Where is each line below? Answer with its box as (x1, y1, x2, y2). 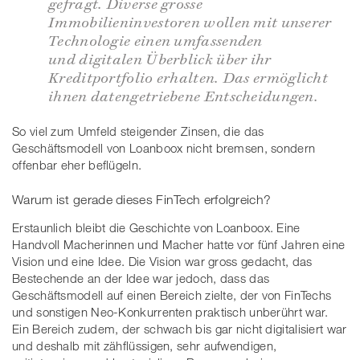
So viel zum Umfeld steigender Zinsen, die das (12, 123, 264, 138)
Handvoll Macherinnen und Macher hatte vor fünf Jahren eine (12, 237, 346, 252)
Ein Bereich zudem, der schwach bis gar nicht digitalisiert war (12, 321, 347, 337)
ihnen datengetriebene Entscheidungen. (48, 84, 319, 106)
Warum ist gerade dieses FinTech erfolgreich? (12, 192, 272, 207)
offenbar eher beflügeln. (12, 157, 142, 172)
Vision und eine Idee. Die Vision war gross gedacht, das (12, 254, 313, 269)
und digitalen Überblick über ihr (48, 47, 272, 69)
